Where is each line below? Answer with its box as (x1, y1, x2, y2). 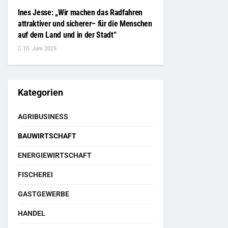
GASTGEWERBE (18, 190, 69, 198)
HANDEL (18, 209, 45, 217)
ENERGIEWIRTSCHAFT (18, 151, 92, 159)
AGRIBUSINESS (18, 112, 68, 121)
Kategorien (18, 87, 63, 98)
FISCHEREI (18, 170, 53, 179)
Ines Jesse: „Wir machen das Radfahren (18, 8, 143, 17)
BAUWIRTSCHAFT (18, 132, 76, 140)
